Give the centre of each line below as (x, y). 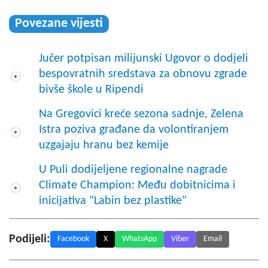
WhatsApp (139, 239)
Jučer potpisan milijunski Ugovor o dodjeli (144, 58)
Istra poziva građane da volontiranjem (134, 130)
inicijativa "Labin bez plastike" (113, 201)
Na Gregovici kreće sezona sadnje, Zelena (141, 114)
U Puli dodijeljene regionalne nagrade (133, 170)
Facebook (73, 239)
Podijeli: (30, 239)
